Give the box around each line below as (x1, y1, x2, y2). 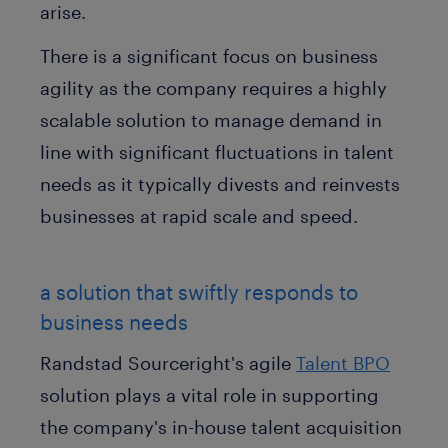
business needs (40, 309, 188, 334)
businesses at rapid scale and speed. (40, 205, 358, 227)
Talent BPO (296, 351, 390, 374)
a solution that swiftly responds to (40, 279, 358, 304)
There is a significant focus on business (40, 45, 378, 67)
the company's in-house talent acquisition (40, 415, 402, 438)
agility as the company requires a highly (40, 77, 387, 99)
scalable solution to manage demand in (40, 109, 382, 131)
